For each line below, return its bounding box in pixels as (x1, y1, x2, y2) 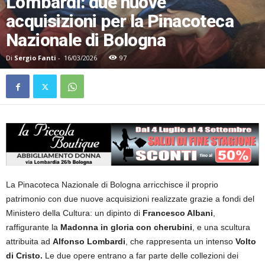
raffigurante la (6, 222, 60, 232)
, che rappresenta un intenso (125, 237, 235, 247)
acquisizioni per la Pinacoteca (6, 11, 234, 32)
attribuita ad (6, 237, 53, 247)
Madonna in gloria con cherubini (60, 222, 192, 232)
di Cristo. (6, 251, 43, 261)
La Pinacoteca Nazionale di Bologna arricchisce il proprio (6, 180, 218, 190)
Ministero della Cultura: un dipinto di (6, 208, 143, 218)
